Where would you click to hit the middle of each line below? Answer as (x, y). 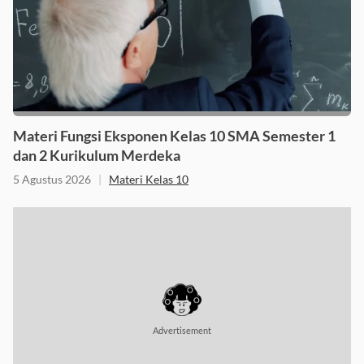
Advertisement (182, 330)
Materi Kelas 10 (149, 179)
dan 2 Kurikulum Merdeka (97, 155)
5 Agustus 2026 (52, 179)
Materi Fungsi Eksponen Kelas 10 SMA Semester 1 (174, 135)
